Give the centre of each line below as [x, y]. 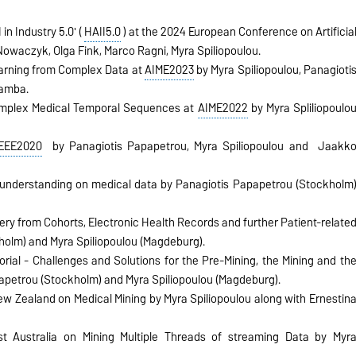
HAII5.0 [102, 31]
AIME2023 [169, 70]
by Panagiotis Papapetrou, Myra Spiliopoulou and [180, 146]
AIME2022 [222, 108]
